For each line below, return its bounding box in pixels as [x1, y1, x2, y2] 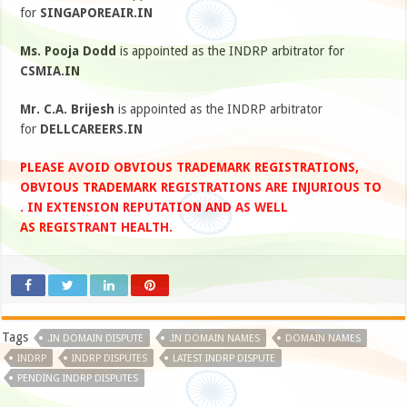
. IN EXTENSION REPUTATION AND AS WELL [20, 199, 289, 214]
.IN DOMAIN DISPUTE [47, 332, 144, 344]
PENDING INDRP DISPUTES [17, 372, 139, 384]
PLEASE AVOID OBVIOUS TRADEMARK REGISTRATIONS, [20, 159, 360, 174]
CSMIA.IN [20, 63, 81, 78]
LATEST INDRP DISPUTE [173, 352, 276, 364]
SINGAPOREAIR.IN [40, 5, 154, 20]
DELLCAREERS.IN [40, 121, 144, 136]
